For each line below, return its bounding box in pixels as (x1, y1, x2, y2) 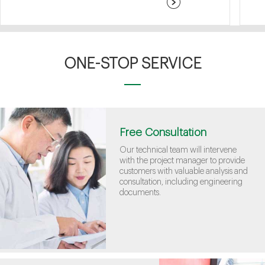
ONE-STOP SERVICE (63, 56, 202, 72)
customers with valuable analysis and (119, 167, 248, 176)
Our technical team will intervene (119, 146, 237, 154)
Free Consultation (119, 127, 206, 138)
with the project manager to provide (119, 156, 245, 165)
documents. (119, 188, 161, 197)
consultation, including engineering (119, 177, 243, 186)
